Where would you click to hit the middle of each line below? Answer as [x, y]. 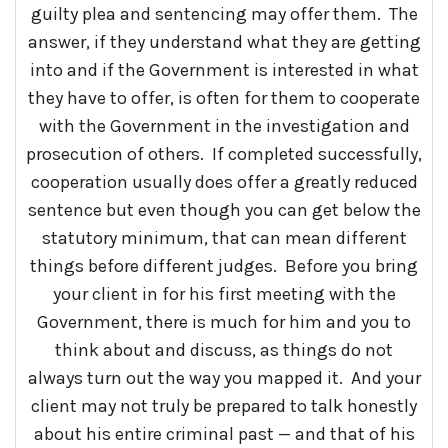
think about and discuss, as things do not [224, 350]
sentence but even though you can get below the [224, 210]
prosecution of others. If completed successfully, [224, 154]
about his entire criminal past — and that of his [224, 434]
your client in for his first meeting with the [224, 294]
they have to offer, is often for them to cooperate [224, 98]
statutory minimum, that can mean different [224, 238]
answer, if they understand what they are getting [224, 42]
